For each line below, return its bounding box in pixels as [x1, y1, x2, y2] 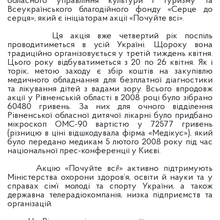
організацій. [7, 199, 53, 209]
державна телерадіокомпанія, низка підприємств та [7, 191, 213, 200]
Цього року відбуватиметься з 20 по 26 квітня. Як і [7, 58, 213, 67]
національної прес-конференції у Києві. [7, 146, 161, 156]
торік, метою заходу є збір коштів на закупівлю [7, 67, 213, 76]
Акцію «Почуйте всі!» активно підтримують [7, 164, 213, 173]
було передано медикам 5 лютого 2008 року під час [7, 137, 213, 147]
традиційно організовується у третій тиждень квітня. [7, 49, 213, 58]
